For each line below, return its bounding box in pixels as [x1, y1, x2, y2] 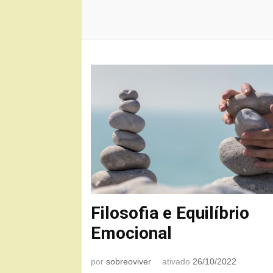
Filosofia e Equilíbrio [91, 203, 250, 224]
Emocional [91, 223, 172, 244]
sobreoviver [106, 257, 152, 267]
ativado [162, 257, 193, 267]
